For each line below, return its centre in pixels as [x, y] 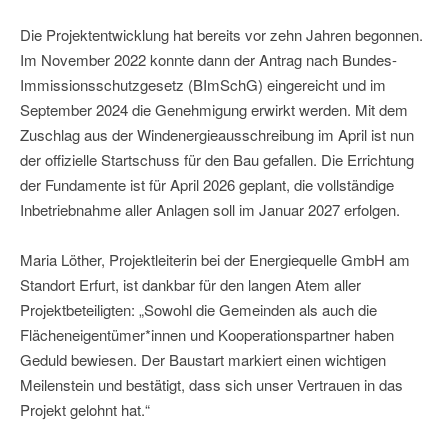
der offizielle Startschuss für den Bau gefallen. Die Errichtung [217, 160]
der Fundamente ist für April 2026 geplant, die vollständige [207, 185]
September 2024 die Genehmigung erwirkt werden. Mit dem [214, 110]
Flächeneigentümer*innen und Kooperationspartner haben [207, 335]
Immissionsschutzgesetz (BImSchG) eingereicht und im [203, 85]
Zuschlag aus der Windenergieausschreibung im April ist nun [217, 135]
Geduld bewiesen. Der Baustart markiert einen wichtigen [203, 360]
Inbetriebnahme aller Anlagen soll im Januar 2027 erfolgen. [210, 210]
